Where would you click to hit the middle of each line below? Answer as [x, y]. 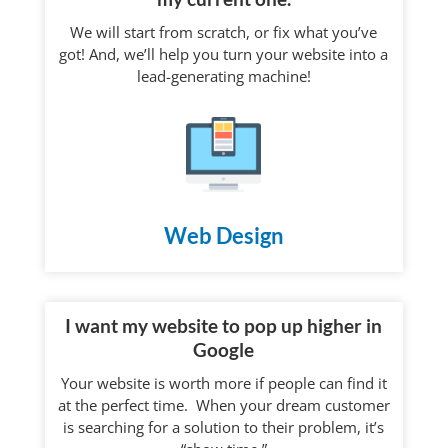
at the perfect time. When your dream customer [223, 405]
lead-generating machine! [223, 76]
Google [224, 350]
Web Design [223, 236]
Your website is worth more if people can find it [223, 383]
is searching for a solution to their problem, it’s [224, 427]
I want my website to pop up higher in [224, 326]
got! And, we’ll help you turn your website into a [224, 54]
